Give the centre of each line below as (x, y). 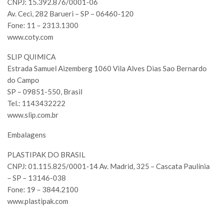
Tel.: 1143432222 (36, 103)
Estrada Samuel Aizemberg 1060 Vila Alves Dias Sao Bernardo (107, 69)
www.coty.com (30, 37)
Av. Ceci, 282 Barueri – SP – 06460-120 (70, 14)
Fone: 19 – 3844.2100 (43, 190)
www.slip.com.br (33, 115)
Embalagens (27, 135)
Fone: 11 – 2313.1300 (43, 25)
